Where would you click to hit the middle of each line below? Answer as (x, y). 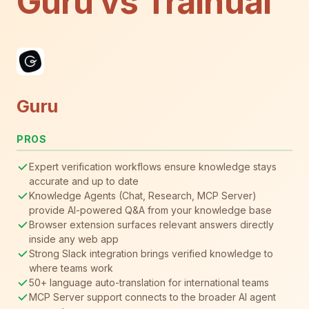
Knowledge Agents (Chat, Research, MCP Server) (143, 195)
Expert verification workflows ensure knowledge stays (153, 166)
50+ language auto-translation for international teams (149, 282)
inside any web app (74, 239)
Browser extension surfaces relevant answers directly (151, 224)
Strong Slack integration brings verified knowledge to (151, 253)
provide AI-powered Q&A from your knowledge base (150, 210)
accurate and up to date (84, 181)
